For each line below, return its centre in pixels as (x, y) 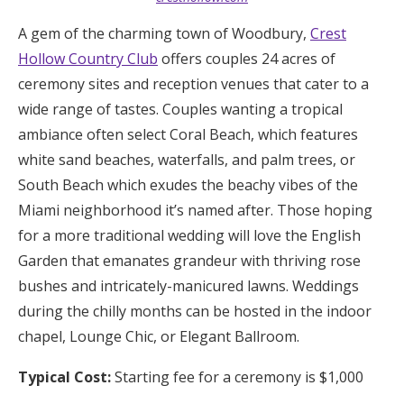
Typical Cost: (64, 376)
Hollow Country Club (88, 58)
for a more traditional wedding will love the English (189, 235)
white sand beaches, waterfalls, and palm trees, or (187, 159)
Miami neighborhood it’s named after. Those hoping (195, 210)
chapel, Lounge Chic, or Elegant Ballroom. (159, 336)
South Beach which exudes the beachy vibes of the (188, 184)
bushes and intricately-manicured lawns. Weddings (188, 285)
